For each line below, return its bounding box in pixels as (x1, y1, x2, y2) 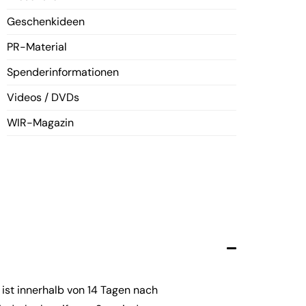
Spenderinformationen (7, 65, 119, 79)
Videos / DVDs (7, 90, 79, 105)
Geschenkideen (7, 14, 85, 29)
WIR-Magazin (7, 115, 74, 130)
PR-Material (7, 40, 67, 54)
